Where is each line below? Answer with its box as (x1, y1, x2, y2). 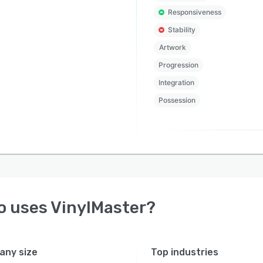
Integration (158, 78, 194, 87)
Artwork (159, 43, 186, 52)
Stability (167, 25, 195, 34)
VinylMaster (50, 198, 146, 217)
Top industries (151, 247, 219, 258)
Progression (158, 60, 198, 69)
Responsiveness (167, 8, 221, 16)
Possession (158, 96, 195, 104)
